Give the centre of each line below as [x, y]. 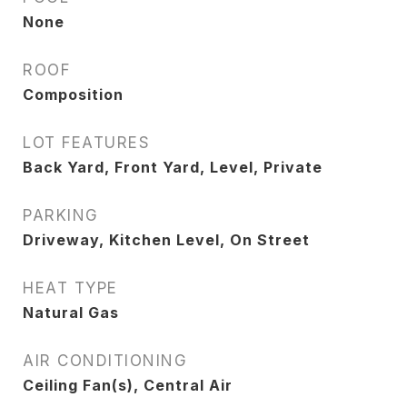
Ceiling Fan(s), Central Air [128, 385]
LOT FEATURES [86, 143]
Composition [73, 94]
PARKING [61, 215]
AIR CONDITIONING [105, 361]
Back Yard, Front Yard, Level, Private [173, 167]
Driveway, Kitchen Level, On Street [166, 240]
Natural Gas [71, 313]
